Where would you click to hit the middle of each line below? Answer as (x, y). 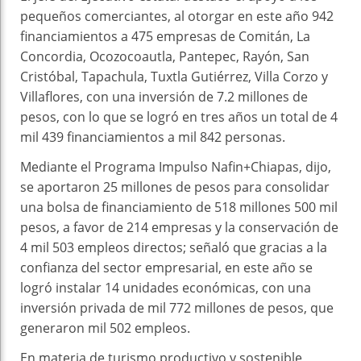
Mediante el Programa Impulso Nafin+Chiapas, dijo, (176, 166)
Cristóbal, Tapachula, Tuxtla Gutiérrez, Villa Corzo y (174, 76)
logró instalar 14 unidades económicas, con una (166, 287)
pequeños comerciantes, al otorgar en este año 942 (177, 16)
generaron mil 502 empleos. (105, 328)
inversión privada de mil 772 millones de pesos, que (177, 307)
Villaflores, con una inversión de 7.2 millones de (164, 96)
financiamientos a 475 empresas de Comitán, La (165, 36)
